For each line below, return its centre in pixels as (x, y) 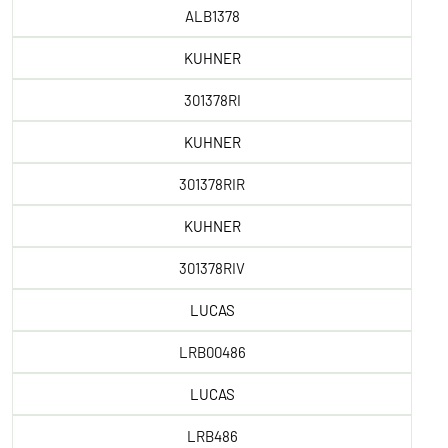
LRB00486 (212, 352)
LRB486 (212, 436)
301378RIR (212, 184)
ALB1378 (212, 16)
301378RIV (212, 268)
